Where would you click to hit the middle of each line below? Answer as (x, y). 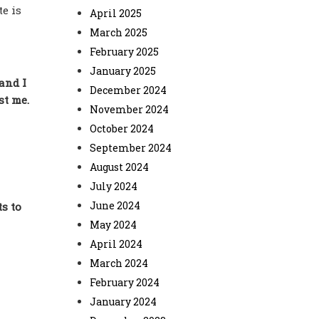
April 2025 (116, 13)
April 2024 (116, 244)
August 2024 (119, 167)
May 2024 (113, 225)
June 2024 (115, 205)
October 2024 (122, 129)
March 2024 (119, 263)
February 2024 (125, 282)
